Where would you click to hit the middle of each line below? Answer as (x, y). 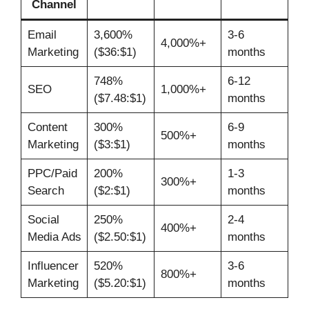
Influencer (53, 266)
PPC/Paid (52, 174)
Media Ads (54, 237)
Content (47, 128)
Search (46, 191)
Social (43, 220)
